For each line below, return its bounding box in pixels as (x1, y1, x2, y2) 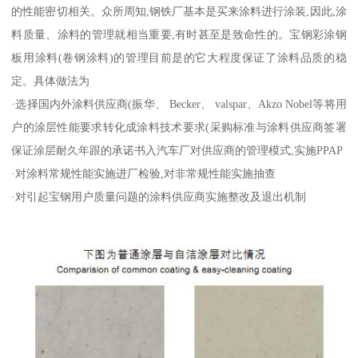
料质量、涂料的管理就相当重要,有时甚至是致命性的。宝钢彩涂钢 (11, 28, 347, 42)
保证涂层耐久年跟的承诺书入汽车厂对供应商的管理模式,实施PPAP (11, 144, 344, 157)
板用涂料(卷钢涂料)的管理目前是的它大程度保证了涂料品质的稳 (11, 51, 347, 65)
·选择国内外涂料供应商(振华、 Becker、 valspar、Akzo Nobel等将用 (11, 97, 347, 111)
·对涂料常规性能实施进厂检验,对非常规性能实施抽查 (11, 167, 276, 181)
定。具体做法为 (11, 74, 90, 88)
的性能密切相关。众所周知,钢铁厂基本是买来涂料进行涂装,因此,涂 (11, 5, 347, 18)
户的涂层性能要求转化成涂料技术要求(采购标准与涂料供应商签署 (11, 121, 347, 134)
